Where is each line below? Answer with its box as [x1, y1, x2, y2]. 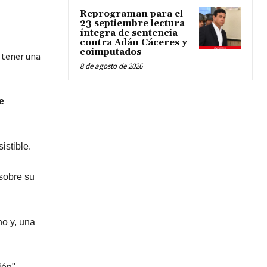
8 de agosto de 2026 [80, 61, 142, 72]
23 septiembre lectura [80, 18, 185, 30]
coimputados [80, 46, 141, 58]
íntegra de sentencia [80, 27, 178, 39]
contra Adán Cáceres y [80, 37, 187, 49]
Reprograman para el [80, 8, 183, 20]
